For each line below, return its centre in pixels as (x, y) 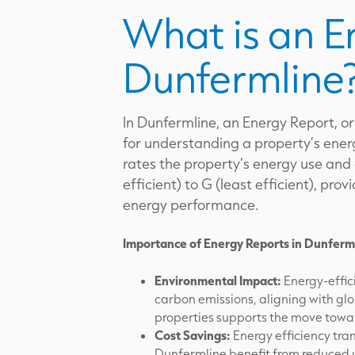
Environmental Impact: (218, 280)
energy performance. (191, 204)
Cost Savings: (193, 335)
